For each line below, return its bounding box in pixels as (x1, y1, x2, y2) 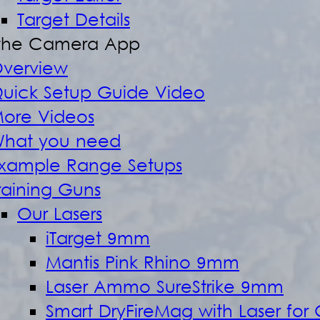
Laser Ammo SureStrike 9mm (46, 276, 284, 301)
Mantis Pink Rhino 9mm (46, 252, 239, 276)
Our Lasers (17, 204, 102, 228)
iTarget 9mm (46, 228, 150, 252)
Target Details (17, 9, 130, 34)
